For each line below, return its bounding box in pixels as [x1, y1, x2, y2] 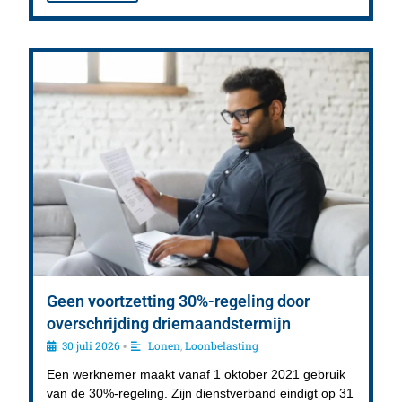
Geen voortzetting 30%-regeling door [47, 292, 310, 311]
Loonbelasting [185, 338, 259, 354]
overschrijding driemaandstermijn [47, 314, 292, 334]
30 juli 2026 [62, 338, 121, 354]
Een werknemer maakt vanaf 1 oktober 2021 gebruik [47, 367, 346, 382]
